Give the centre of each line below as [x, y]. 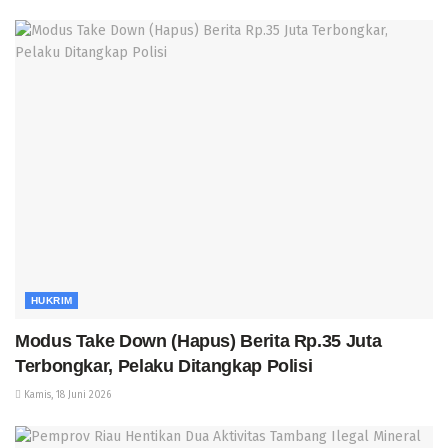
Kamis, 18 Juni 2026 [66, 394]
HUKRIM [52, 300]
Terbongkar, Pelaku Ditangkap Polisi [164, 365]
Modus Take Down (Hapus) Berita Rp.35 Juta [198, 340]
